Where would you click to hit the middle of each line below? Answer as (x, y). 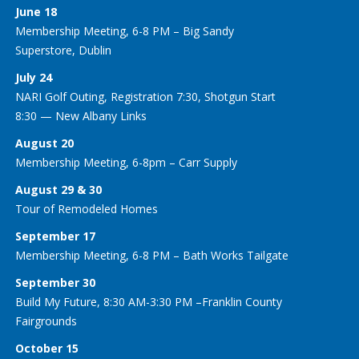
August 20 (45, 143)
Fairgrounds (46, 321)
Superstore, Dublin (64, 50)
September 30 (56, 283)
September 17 (56, 236)
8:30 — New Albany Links (81, 116)
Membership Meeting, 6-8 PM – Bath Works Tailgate (152, 256)
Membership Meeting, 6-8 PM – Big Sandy (125, 31)
